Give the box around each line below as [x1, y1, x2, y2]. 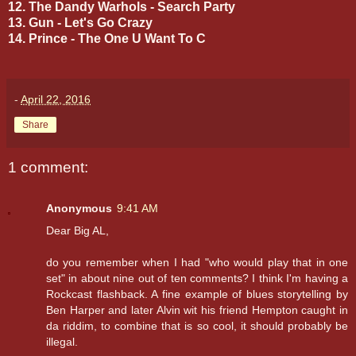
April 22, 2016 [21, 92, 91, 106]
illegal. [46, 335, 78, 349]
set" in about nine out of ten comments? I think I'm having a [46, 272, 348, 285]
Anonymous [46, 202, 112, 215]
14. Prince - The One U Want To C [8, 31, 206, 45]
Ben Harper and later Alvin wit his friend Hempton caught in [46, 304, 348, 317]
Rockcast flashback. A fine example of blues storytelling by [46, 288, 348, 301]
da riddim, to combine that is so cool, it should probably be [46, 319, 348, 333]
